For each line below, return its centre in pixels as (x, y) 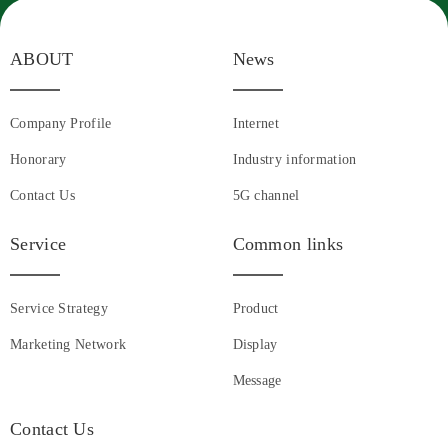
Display (255, 345)
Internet (255, 124)
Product (255, 309)
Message (257, 381)
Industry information (294, 160)
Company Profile (61, 124)
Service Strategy (59, 309)
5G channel (266, 196)
